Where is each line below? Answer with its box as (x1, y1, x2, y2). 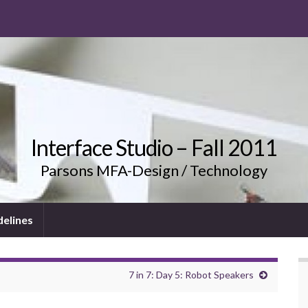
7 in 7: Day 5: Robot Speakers (129, 269, 254, 281)
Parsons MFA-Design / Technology (41, 161, 267, 180)
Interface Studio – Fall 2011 (31, 134, 277, 162)
